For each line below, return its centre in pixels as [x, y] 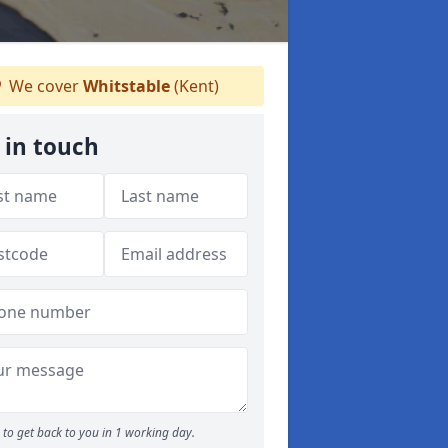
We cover [44, 86]
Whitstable [126, 86]
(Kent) [194, 86]
